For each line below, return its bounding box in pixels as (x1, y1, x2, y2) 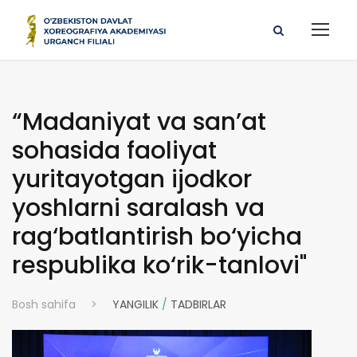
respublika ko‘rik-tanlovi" (12, 249, 307, 282)
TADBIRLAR (171, 296, 226, 312)
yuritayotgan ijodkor (12, 163, 252, 196)
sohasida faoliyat (12, 134, 217, 167)
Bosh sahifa (12, 296, 76, 312)
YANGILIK (112, 296, 159, 312)
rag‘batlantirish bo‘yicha (12, 220, 302, 253)
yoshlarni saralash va (12, 191, 265, 225)
